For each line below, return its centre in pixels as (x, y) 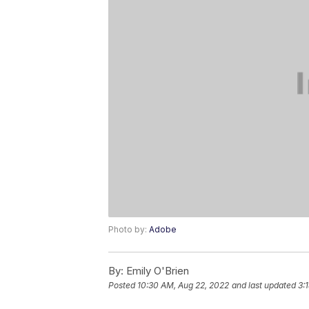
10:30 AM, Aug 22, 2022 (183, 286)
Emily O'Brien (156, 271)
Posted (123, 286)
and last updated (264, 286)
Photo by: (129, 230)
